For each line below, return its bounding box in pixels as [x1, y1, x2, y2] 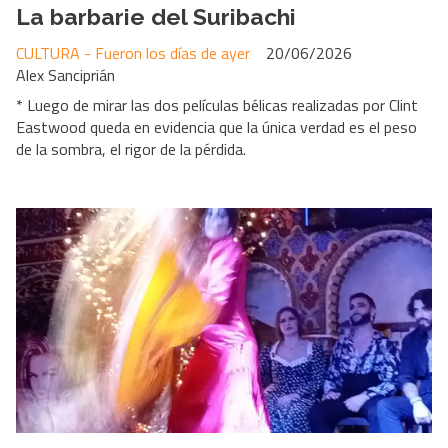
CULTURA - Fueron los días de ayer [16, 41, 250, 66]
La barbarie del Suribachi [16, 2, 296, 30]
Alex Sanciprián [16, 63, 115, 88]
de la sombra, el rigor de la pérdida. [16, 137, 246, 162]
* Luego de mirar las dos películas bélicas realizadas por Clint [16, 93, 418, 118]
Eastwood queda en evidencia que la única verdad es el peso [16, 115, 417, 140]
